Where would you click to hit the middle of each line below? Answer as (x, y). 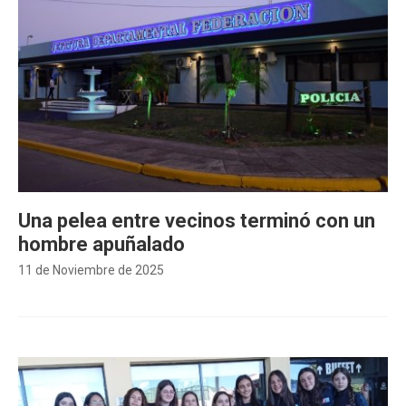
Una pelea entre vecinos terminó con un (197, 221)
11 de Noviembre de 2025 (91, 270)
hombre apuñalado (101, 244)
